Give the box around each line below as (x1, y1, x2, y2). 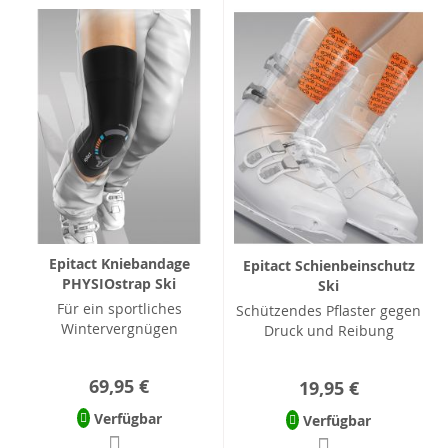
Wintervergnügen (60, 319, 178, 339)
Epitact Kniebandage (48, 254, 190, 274)
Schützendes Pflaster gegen (236, 300, 421, 320)
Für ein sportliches (56, 299, 182, 319)
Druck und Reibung (263, 320, 394, 340)
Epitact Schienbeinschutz (242, 255, 415, 275)
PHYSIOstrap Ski (62, 274, 176, 294)
